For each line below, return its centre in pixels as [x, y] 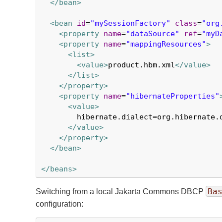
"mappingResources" [166, 44]
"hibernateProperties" [173, 96]
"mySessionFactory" [130, 23]
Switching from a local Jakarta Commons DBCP [121, 192]
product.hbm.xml [141, 65]
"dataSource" [153, 34]
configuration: [59, 204]
